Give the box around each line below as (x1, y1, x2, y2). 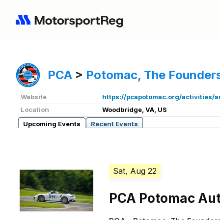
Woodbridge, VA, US (102, 106, 167, 114)
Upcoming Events (23, 120, 81, 128)
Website (21, 93, 47, 101)
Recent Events (91, 120, 138, 128)
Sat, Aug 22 (113, 166, 157, 176)
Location (21, 106, 49, 114)
